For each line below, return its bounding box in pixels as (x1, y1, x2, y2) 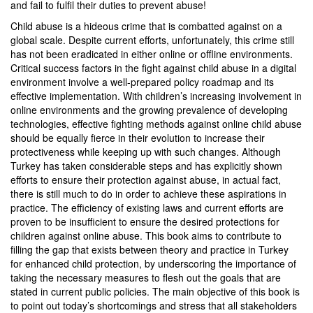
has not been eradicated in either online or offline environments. (10, 47, 293, 61)
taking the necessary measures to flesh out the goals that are (10, 270, 281, 284)
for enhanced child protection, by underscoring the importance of (10, 256, 296, 270)
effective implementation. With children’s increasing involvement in (10, 89, 302, 103)
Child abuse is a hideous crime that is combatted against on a (10, 19, 282, 33)
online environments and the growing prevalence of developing (10, 103, 288, 117)
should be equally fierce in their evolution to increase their (10, 131, 265, 145)
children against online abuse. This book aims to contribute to (10, 228, 282, 242)
